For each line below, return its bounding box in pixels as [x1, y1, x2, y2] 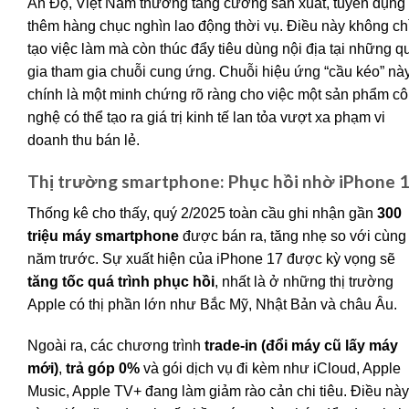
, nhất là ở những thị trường [215, 273, 393, 289]
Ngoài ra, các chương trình [27, 338, 204, 354]
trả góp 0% [66, 361, 140, 377]
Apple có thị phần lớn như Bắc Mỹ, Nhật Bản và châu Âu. [27, 296, 397, 312]
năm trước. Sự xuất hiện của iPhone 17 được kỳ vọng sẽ [27, 250, 395, 267]
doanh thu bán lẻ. [27, 132, 140, 149]
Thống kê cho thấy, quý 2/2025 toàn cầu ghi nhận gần [27, 204, 377, 221]
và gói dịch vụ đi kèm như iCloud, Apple [140, 361, 401, 377]
